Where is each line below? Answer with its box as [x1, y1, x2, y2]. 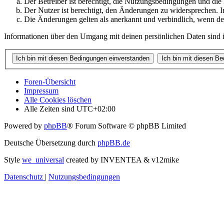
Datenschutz [4, 172, 43, 181]
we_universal [22, 155, 64, 164]
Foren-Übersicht [24, 77, 75, 86]
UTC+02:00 [76, 104, 115, 113]
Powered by [4, 121, 44, 130]
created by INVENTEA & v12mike [64, 155, 179, 164]
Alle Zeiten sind [24, 104, 76, 113]
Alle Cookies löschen [24, 95, 91, 104]
